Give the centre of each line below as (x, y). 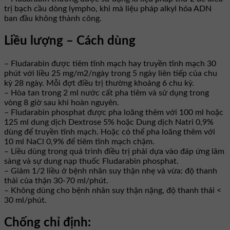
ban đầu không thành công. (53, 19)
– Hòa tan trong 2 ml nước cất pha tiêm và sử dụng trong (107, 93)
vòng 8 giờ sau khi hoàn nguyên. (62, 103)
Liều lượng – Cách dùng (70, 41)
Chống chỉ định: (47, 223)
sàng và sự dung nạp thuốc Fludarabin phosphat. (92, 161)
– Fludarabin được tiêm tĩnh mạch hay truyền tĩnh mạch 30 (110, 64)
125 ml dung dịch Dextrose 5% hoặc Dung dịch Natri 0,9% (109, 122)
